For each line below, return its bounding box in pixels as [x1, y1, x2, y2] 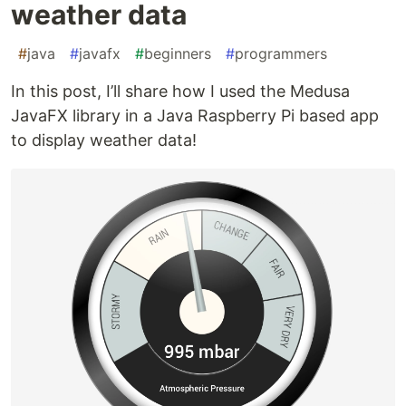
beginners [144, 44, 211, 63]
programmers [235, 44, 327, 63]
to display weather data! [11, 130, 197, 150]
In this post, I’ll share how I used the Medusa [11, 82, 350, 101]
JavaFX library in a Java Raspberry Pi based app [11, 106, 379, 126]
